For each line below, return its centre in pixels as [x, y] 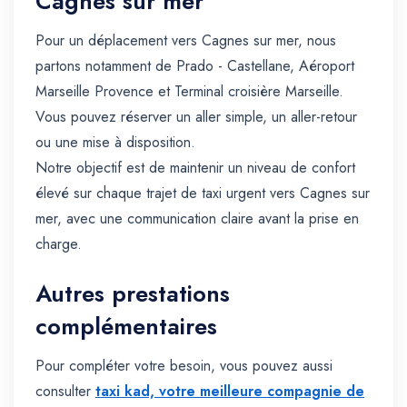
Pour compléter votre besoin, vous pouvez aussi [184, 366]
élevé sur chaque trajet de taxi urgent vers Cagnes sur [203, 194]
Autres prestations [133, 294]
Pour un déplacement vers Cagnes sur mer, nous [186, 41]
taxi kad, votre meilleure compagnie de [230, 392]
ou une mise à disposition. [115, 143]
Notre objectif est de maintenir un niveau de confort [195, 168]
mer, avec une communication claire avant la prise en [197, 219]
